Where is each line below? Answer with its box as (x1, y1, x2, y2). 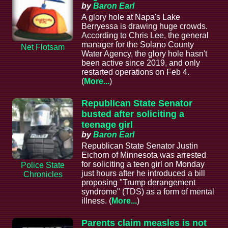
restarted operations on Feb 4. (81, 68, 189, 77)
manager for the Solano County (81, 40, 194, 49)
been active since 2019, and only (81, 59, 200, 68)
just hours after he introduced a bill (81, 169, 205, 178)
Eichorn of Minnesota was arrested (81, 151, 206, 160)
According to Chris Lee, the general (81, 31, 209, 40)
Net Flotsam (21, 43, 65, 52)
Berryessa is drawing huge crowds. (81, 22, 208, 31)
